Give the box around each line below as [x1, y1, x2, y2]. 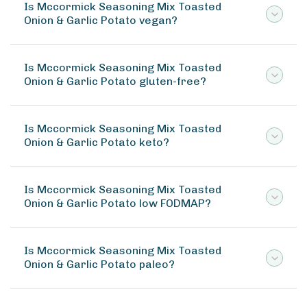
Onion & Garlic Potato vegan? [24, 14, 177, 27]
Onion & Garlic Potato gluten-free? [24, 75, 206, 88]
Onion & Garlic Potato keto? [24, 136, 169, 149]
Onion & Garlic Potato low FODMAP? [24, 197, 211, 210]
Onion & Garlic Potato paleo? [24, 258, 175, 271]
